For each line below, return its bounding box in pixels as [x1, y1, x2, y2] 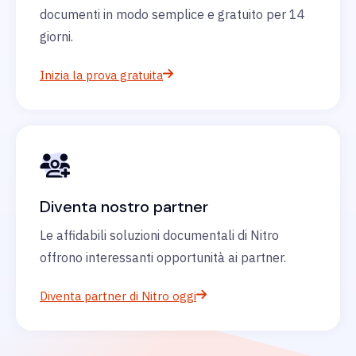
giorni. [40, 29, 73, 45]
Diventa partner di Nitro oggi [40, 288, 196, 304]
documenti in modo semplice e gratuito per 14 [40, 6, 305, 23]
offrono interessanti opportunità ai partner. [40, 250, 286, 266]
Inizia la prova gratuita [40, 68, 163, 83]
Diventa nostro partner [40, 196, 208, 218]
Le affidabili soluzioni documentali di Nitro [40, 227, 279, 244]
